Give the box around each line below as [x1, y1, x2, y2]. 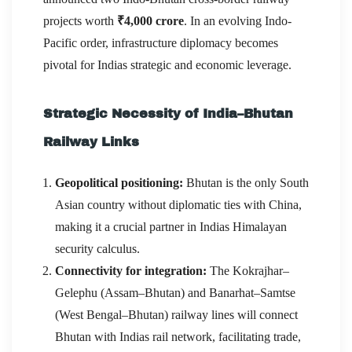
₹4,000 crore [117, 13, 184, 27]
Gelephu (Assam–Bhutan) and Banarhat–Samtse [55, 285, 295, 299]
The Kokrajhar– [207, 263, 289, 277]
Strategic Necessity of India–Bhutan [43, 106, 293, 120]
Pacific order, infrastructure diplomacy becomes [43, 35, 278, 49]
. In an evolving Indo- [184, 13, 291, 27]
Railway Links [43, 134, 139, 148]
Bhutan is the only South [183, 175, 309, 189]
